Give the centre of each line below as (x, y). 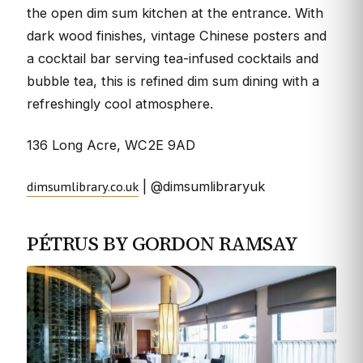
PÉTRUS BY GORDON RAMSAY (163, 243)
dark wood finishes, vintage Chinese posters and (177, 36)
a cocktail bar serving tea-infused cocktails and (173, 59)
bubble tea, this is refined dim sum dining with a (173, 81)
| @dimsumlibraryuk (202, 186)
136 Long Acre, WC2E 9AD (111, 145)
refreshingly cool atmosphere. (120, 104)
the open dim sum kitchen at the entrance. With (175, 13)
